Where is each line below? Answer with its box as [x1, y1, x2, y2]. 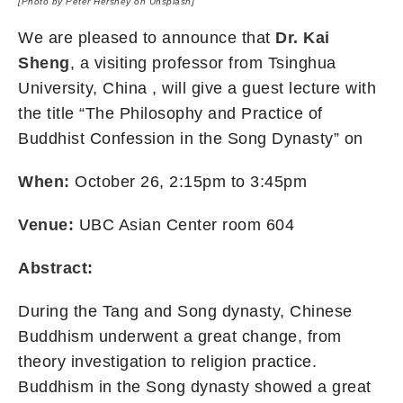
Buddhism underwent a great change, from [18, 327, 342, 345]
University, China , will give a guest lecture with [18, 78, 376, 97]
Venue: [18, 215, 79, 234]
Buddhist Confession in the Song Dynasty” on [18, 129, 363, 148]
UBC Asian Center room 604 [78, 215, 294, 234]
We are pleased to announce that [18, 28, 275, 47]
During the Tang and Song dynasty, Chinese [18, 301, 353, 320]
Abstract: [18, 258, 94, 277]
